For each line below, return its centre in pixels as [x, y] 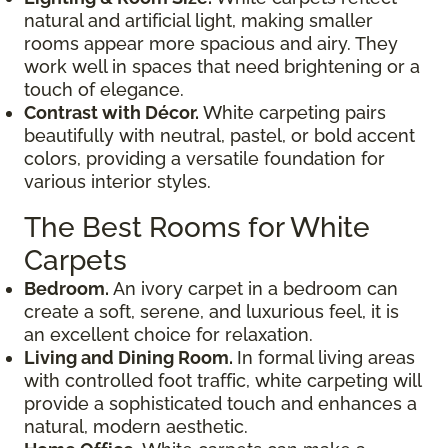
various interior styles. [117, 181]
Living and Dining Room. [130, 357]
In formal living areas [326, 357]
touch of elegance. [104, 89]
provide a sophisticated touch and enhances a [220, 403]
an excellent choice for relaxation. [168, 334]
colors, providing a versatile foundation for [204, 158]
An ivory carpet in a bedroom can [255, 288]
